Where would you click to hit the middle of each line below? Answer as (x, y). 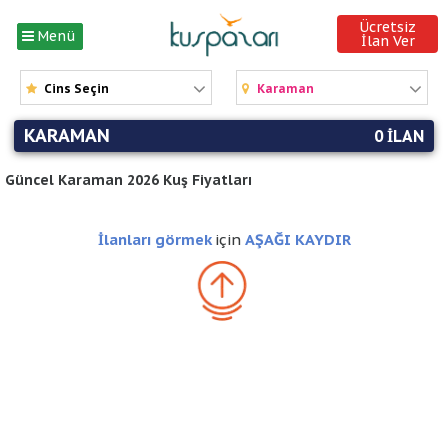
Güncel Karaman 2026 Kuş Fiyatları (128, 180)
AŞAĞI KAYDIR (297, 239)
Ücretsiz (388, 27)
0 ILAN (399, 136)
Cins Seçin (76, 88)
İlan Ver (387, 41)
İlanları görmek (156, 239)
